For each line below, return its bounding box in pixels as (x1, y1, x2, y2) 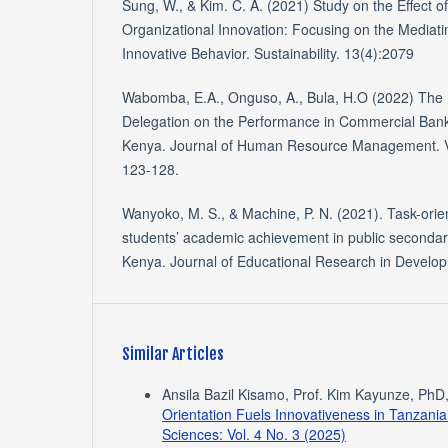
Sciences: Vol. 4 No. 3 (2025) (162, 424, 346, 445)
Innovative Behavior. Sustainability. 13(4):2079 (122, 43, 414, 64)
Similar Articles (122, 344, 224, 365)
